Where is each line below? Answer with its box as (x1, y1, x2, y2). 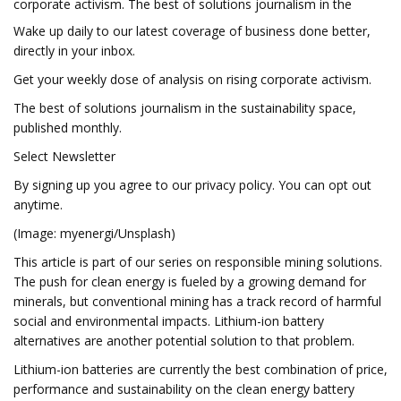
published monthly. (13, 119, 122, 136)
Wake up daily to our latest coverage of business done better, (13, 22, 371, 39)
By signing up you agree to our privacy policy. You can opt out (13, 176, 371, 193)
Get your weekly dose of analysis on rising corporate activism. (13, 71, 371, 88)
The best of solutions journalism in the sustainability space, (13, 99, 356, 116)
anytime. (13, 196, 63, 213)
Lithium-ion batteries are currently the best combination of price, (13, 361, 388, 378)
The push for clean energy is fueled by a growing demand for (13, 273, 366, 290)
